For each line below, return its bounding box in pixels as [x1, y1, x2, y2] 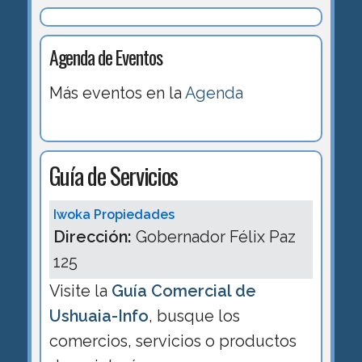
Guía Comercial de [111, 281, 256, 301]
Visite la [48, 281, 112, 301]
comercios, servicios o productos [48, 331, 297, 351]
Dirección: [53, 227, 132, 247]
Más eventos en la [48, 83, 185, 103]
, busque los [148, 306, 240, 326]
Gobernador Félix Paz [131, 227, 296, 247]
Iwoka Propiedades [53, 207, 175, 223]
